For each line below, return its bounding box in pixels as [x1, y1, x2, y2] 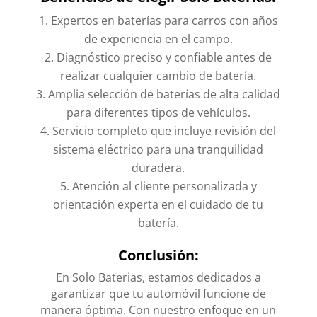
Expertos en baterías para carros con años [50, 12, 278, 28]
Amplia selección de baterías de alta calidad [48, 86, 281, 102]
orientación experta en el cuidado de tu [53, 196, 264, 212]
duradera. [132, 159, 185, 175]
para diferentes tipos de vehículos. [66, 104, 250, 120]
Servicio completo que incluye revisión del [52, 122, 277, 139]
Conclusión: [117, 245, 199, 265]
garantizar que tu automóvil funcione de [50, 285, 266, 301]
